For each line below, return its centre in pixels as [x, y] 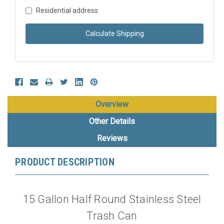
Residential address [67, 10]
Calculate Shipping [114, 33]
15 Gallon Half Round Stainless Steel [112, 199]
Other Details [112, 121]
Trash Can [112, 215]
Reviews [112, 138]
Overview [112, 104]
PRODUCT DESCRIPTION [65, 162]
